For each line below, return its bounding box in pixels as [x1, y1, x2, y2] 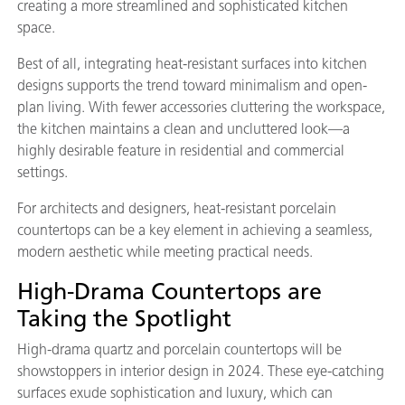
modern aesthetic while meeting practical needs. [17, 243, 313, 261]
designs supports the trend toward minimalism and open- [17, 77, 367, 95]
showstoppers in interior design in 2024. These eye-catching [17, 363, 384, 381]
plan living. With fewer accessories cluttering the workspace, [17, 99, 385, 117]
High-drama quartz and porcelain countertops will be [17, 341, 342, 359]
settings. [17, 164, 68, 182]
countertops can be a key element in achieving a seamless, [17, 221, 372, 240]
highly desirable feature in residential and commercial [17, 142, 344, 160]
